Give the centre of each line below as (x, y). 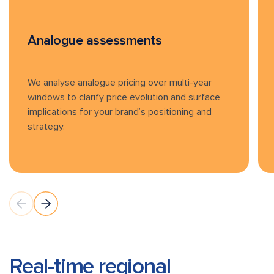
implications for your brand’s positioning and (120, 112)
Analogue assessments (95, 41)
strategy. (46, 127)
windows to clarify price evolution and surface (124, 97)
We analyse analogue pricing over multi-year (120, 83)
